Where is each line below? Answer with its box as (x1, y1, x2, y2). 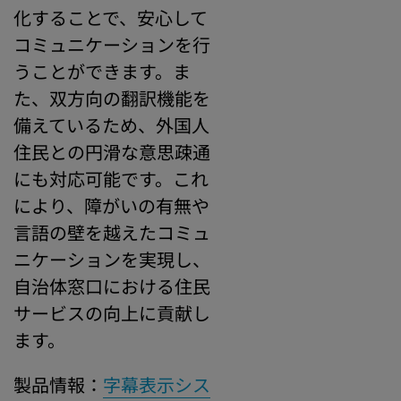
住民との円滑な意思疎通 (13, 139, 210, 165)
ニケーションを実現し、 (13, 246, 210, 272)
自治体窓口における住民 (13, 273, 210, 299)
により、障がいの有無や (13, 192, 209, 218)
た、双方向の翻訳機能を (13, 85, 210, 111)
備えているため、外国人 (13, 112, 209, 138)
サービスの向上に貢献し (13, 300, 210, 326)
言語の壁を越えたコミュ (13, 219, 210, 245)
